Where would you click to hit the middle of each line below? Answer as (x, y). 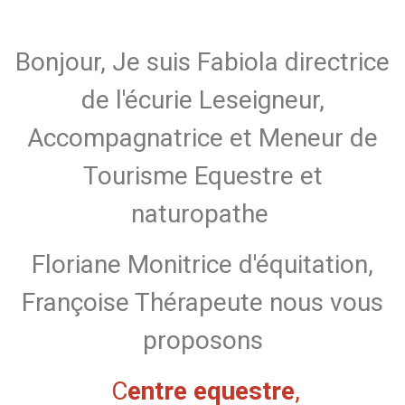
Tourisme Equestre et (202, 176)
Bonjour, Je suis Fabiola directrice (202, 62)
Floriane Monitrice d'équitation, (202, 265)
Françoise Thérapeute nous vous (202, 303)
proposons (202, 341)
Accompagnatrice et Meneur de (202, 138)
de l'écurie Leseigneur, (202, 100)
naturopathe (202, 214)
